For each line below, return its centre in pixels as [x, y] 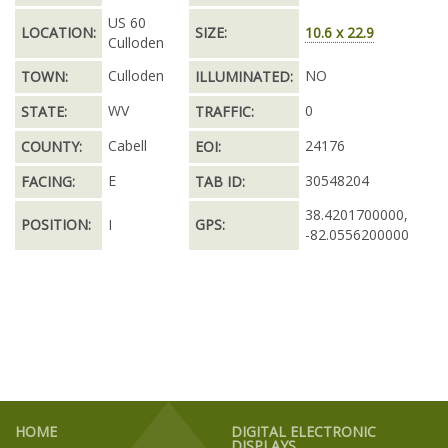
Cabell [127, 145]
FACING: [48, 181]
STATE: [44, 111]
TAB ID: [220, 181]
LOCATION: [58, 32]
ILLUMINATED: [244, 76]
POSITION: [56, 224]
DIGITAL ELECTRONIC [303, 431]
